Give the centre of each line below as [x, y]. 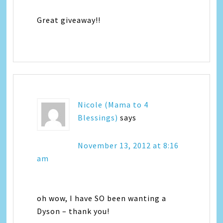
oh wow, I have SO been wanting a [102, 198]
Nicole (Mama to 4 [113, 105]
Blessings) [98, 117]
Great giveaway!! [69, 20]
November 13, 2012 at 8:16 [128, 145]
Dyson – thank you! [73, 211]
